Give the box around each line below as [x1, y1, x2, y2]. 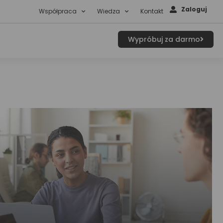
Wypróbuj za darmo [128, 34, 201, 44]
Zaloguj [181, 5, 207, 13]
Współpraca [39, 7, 77, 15]
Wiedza [97, 7, 120, 15]
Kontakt [140, 7, 164, 15]
